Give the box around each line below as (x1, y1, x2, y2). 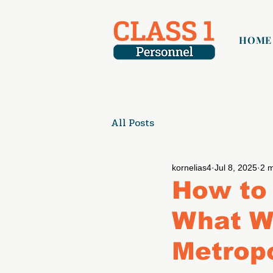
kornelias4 (172, 162, 211, 172)
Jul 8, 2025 (214, 162, 257, 172)
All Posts (111, 117, 154, 129)
